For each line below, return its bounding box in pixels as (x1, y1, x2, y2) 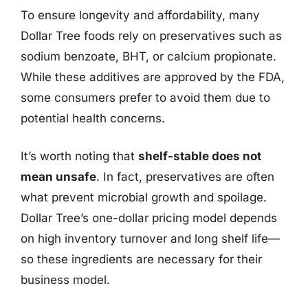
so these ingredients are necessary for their (21, 252, 262, 266)
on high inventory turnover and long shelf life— (21, 232, 280, 245)
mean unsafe (21, 170, 96, 184)
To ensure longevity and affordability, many (21, 8, 260, 22)
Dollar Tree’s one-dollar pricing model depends (21, 211, 277, 225)
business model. (21, 273, 110, 287)
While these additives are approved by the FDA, (21, 69, 285, 84)
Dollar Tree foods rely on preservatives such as (21, 28, 282, 43)
